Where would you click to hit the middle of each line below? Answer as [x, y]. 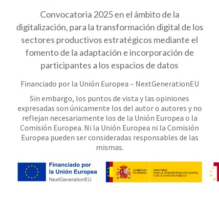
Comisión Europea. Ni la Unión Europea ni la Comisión [109, 127]
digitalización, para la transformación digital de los [109, 27]
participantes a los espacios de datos [109, 65]
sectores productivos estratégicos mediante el [109, 39]
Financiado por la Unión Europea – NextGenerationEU [109, 83]
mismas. [109, 147]
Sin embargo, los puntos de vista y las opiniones [109, 98]
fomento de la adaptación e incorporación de [109, 52]
